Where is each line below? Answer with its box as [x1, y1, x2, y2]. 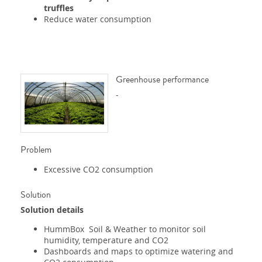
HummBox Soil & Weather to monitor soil [44, 223, 206, 235]
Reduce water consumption [44, 13, 151, 25]
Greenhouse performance [115, 73, 209, 87]
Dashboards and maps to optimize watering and [44, 245, 233, 257]
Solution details [20, 204, 84, 215]
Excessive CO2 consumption [44, 163, 153, 175]
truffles [44, 2, 74, 14]
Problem [20, 143, 51, 156]
